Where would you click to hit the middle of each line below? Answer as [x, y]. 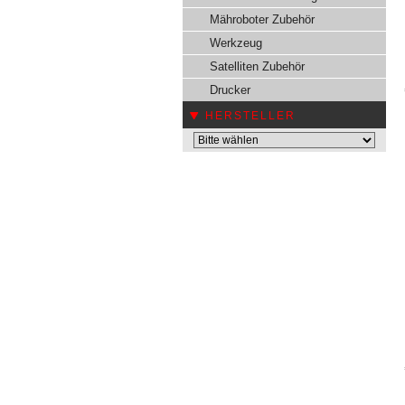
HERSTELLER [250, 116]
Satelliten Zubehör [257, 66]
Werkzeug [236, 43]
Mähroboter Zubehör [262, 19]
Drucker [230, 90]
